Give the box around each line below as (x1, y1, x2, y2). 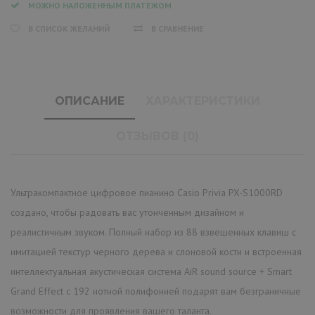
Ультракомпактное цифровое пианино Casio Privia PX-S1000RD (11, 186, 283, 199)
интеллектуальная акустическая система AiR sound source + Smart (11, 264, 292, 278)
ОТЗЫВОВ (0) (116, 129, 199, 143)
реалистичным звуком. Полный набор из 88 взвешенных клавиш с (11, 225, 296, 238)
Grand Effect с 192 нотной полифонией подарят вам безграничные (11, 284, 301, 297)
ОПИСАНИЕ (55, 94, 124, 108)
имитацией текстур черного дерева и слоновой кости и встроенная (11, 245, 302, 258)
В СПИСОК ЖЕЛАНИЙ (28, 22, 110, 34)
